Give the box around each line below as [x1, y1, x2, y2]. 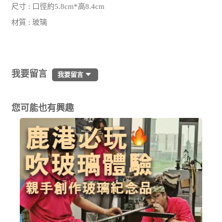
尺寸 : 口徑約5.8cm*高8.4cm [11, 2, 105, 11]
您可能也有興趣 [11, 103, 74, 113]
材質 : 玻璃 [11, 18, 48, 27]
